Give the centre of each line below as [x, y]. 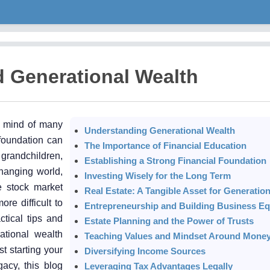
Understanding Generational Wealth [160, 130]
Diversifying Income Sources [145, 251]
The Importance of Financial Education [165, 145]
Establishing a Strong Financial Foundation [175, 160]
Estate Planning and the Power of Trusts [169, 221]
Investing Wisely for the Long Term [158, 175]
